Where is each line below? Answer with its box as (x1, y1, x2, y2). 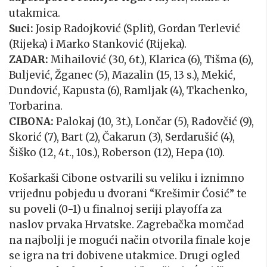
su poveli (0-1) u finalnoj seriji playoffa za (9, 203, 222, 216)
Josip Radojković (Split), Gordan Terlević (33, 22, 240, 36)
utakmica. (9, 7, 60, 20)
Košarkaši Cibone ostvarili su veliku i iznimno (9, 172, 244, 185)
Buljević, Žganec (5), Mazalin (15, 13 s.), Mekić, (9, 69, 235, 82)
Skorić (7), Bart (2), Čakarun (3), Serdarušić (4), (9, 131, 235, 144)
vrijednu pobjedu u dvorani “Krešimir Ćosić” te (9, 187, 247, 201)
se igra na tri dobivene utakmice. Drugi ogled (9, 249, 240, 263)
